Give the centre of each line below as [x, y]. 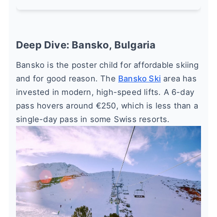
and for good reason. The [67, 79]
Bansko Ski [139, 79]
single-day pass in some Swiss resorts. [93, 119]
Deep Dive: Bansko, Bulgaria [86, 45]
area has [179, 79]
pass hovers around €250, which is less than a [107, 106]
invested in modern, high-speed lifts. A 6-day [105, 92]
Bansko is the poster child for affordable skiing [108, 65]
